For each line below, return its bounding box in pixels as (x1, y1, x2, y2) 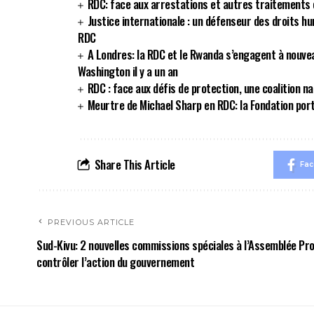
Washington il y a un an (78, 62, 178, 80)
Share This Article (94, 156, 175, 173)
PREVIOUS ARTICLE (48, 217, 135, 227)
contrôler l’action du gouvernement (36, 253, 194, 271)
